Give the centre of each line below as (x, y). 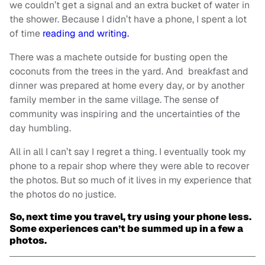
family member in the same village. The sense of (114, 100)
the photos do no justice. (63, 195)
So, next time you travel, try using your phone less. (130, 217)
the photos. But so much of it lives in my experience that (130, 180)
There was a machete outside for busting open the (119, 57)
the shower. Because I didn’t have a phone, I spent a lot (128, 20)
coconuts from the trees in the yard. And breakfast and (129, 72)
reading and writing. (86, 34)
